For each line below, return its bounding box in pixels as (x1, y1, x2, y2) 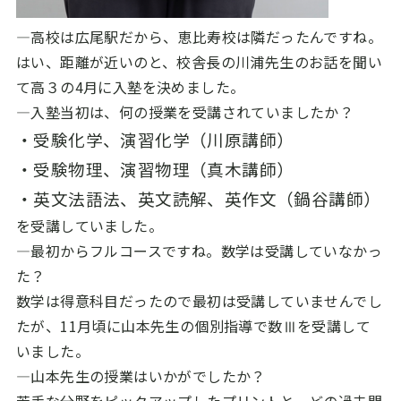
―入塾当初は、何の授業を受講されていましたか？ (15, 101, 354, 123)
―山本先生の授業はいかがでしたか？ (15, 365, 266, 387)
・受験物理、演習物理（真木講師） (15, 157, 294, 181)
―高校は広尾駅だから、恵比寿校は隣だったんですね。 (15, 26, 382, 47)
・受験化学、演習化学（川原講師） (15, 127, 294, 151)
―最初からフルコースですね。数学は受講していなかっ (15, 240, 382, 261)
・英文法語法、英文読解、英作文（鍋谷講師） (15, 186, 381, 210)
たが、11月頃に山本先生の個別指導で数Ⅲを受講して (15, 315, 371, 337)
